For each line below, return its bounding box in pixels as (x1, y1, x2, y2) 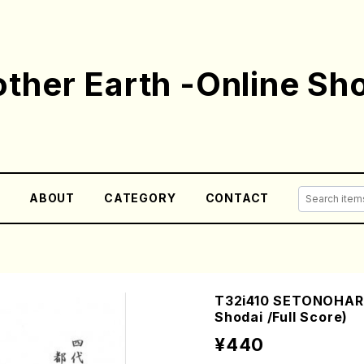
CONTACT (205, 191, 270, 205)
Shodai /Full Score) (214, 309, 349, 325)
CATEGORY (104, 191, 176, 205)
